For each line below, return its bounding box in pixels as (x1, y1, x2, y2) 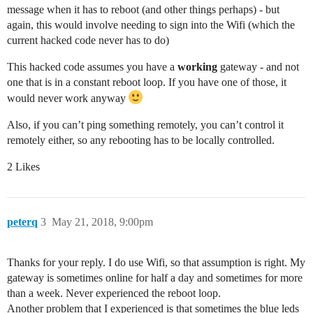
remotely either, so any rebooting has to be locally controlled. (7, 134, 275, 147)
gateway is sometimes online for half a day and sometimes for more (7, 272, 303, 284)
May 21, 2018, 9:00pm (52, 216, 153, 228)
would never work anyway (7, 92, 129, 105)
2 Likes (7, 161, 40, 173)
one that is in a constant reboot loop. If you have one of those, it (7, 76, 286, 89)
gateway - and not (217, 61, 299, 73)
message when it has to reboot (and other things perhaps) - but (7, 3, 279, 16)
